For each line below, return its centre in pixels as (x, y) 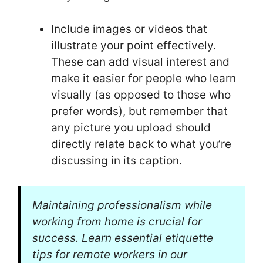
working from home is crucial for (117, 222)
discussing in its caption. (117, 160)
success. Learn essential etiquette (123, 238)
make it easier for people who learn (144, 78)
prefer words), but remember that (139, 111)
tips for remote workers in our (110, 255)
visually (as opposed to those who (141, 95)
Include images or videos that (129, 29)
